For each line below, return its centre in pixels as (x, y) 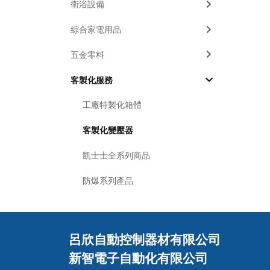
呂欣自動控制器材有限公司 (145, 239)
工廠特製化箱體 (112, 105)
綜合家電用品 (96, 30)
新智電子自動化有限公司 (138, 257)
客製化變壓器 (108, 130)
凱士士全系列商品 (117, 155)
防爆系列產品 (108, 180)
